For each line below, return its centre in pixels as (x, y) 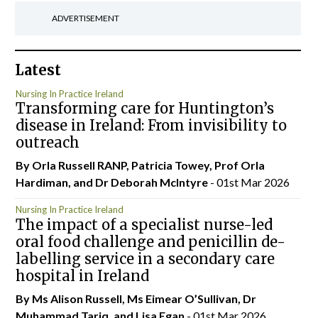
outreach (47, 142)
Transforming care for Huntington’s (144, 108)
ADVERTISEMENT (85, 18)
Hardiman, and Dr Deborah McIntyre (113, 182)
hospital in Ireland (82, 275)
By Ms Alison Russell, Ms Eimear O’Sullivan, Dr (136, 298)
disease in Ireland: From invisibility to (151, 125)
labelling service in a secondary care (145, 258)
